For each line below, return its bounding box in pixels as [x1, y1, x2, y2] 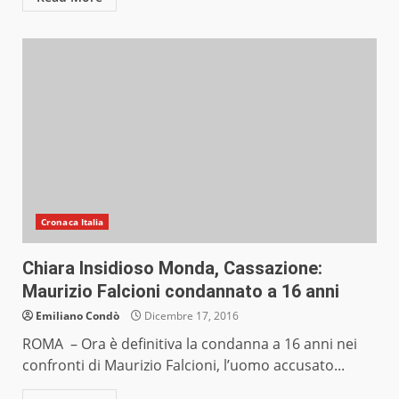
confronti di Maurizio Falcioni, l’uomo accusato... [22, 355, 345, 376]
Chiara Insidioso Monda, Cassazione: [22, 257, 322, 280]
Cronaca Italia [41, 216, 104, 229]
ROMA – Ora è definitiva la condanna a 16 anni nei [22, 334, 357, 354]
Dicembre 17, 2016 [142, 308, 239, 324]
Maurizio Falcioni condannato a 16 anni [22, 281, 339, 303]
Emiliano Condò [36, 308, 119, 324]
